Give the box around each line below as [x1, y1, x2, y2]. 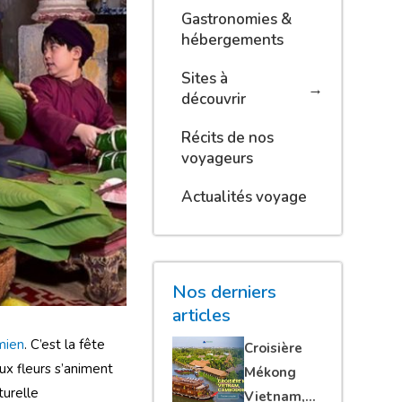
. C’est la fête [24, 335, 105, 354]
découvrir [180, 89, 246, 109]
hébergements [180, 30, 284, 50]
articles [171, 303, 231, 328]
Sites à [180, 68, 228, 89]
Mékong [243, 363, 296, 381]
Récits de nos [180, 127, 274, 148]
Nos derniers [171, 280, 276, 304]
